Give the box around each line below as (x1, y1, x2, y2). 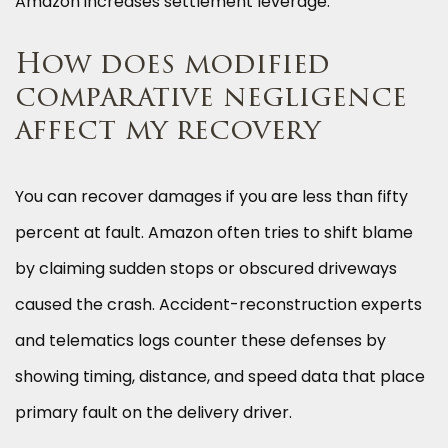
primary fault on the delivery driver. (15, 401, 292, 425)
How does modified (15, 52, 330, 81)
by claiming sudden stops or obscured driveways (15, 257, 397, 281)
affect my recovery (15, 118, 320, 147)
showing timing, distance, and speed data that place (15, 365, 425, 389)
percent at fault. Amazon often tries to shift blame (15, 221, 413, 245)
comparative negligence (15, 85, 407, 114)
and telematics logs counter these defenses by (15, 329, 386, 353)
